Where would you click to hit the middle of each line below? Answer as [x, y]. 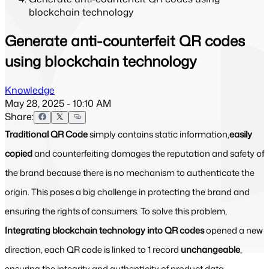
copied [20, 153]
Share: [19, 116]
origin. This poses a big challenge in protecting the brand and [127, 192]
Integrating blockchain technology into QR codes [105, 230]
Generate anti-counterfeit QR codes [125, 41]
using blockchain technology [101, 61]
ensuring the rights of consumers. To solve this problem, [116, 211]
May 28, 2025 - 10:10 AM [58, 103]
